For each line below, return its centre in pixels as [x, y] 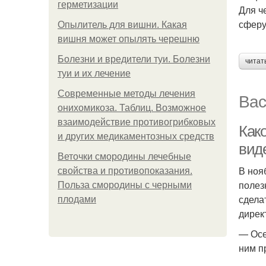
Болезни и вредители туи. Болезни [134, 59]
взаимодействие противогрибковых [137, 122]
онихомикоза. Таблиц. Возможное [132, 108]
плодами [77, 199]
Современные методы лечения [126, 94]
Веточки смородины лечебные [124, 156]
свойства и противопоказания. [125, 171]
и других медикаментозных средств [136, 136]
